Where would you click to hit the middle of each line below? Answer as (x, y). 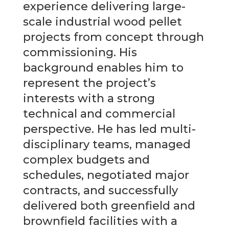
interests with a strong (89, 98)
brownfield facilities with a (100, 221)
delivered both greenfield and (109, 205)
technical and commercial (99, 113)
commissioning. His (80, 52)
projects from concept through (113, 37)
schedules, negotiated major (106, 175)
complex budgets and (86, 159)
